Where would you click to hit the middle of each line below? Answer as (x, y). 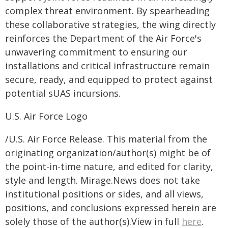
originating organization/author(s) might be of (108, 153)
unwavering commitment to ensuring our (96, 52)
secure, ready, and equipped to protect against (109, 80)
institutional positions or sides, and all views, (104, 194)
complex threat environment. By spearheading (107, 11)
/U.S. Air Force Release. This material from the (106, 139)
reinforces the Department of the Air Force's (103, 38)
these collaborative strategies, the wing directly (110, 25)
